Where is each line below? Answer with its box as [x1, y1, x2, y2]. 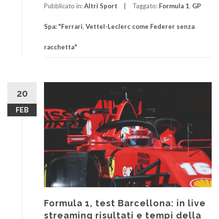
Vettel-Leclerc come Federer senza [86, 22, 195, 31]
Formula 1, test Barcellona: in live [44, 198, 206, 209]
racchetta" [44, 43, 77, 51]
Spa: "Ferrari [44, 22, 83, 31]
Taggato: [132, 2, 159, 10]
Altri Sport [84, 2, 117, 10]
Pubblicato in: [44, 2, 84, 10]
